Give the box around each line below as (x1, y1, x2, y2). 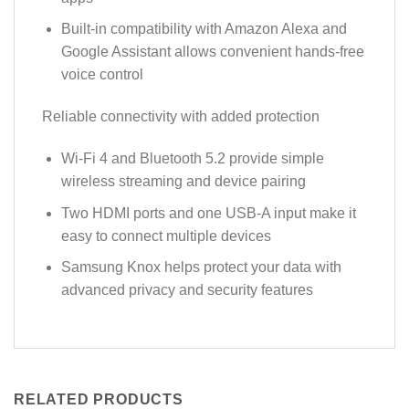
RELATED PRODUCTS (14, 391, 184, 407)
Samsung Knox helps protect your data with (60, 259, 341, 276)
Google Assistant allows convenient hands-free (60, 44, 364, 60)
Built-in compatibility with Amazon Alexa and (60, 21, 347, 37)
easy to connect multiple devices (60, 227, 271, 244)
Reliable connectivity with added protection (42, 109, 320, 125)
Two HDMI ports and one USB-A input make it (60, 204, 356, 221)
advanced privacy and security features (60, 282, 313, 299)
